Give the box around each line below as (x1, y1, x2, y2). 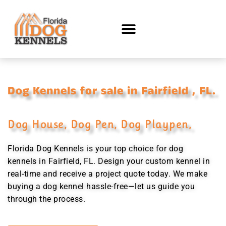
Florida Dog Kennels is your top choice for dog (8, 144, 183, 153)
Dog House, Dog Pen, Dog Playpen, (8, 118, 192, 131)
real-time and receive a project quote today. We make (8, 169, 207, 179)
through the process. (8, 194, 85, 204)
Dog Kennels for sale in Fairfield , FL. (8, 83, 216, 99)
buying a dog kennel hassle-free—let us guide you (8, 182, 195, 191)
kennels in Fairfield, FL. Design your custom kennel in (8, 156, 210, 166)
